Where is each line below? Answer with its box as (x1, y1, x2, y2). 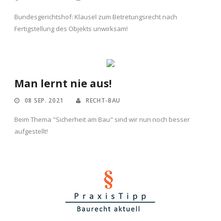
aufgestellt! (14, 127, 48, 136)
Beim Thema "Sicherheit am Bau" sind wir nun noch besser (14, 115, 190, 124)
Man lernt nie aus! (14, 76, 111, 91)
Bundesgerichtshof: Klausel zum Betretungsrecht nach (14, 12, 177, 22)
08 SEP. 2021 (24, 96, 64, 105)
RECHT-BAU (85, 96, 121, 105)
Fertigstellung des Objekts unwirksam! (14, 24, 128, 34)
